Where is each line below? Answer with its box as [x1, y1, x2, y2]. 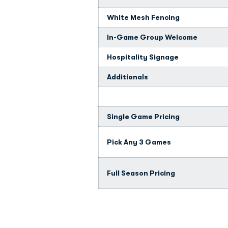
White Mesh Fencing [107, 13, 180, 21]
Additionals [107, 72, 148, 81]
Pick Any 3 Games [107, 137, 171, 146]
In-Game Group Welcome [107, 33, 197, 41]
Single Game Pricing [107, 112, 182, 121]
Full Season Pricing [107, 168, 177, 177]
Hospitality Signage [107, 52, 179, 61]
